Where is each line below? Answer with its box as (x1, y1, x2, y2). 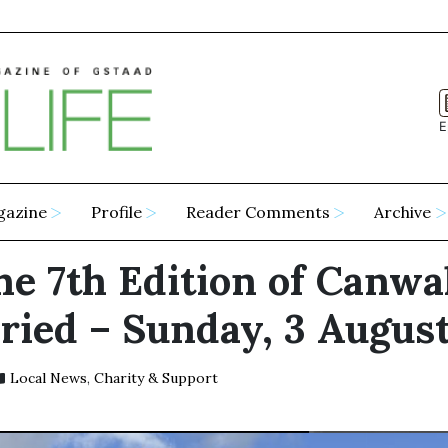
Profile (91, 202, 143, 223)
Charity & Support (93, 369, 218, 388)
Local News (9, 369, 87, 388)
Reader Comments (186, 202, 331, 223)
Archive (374, 202, 432, 223)
